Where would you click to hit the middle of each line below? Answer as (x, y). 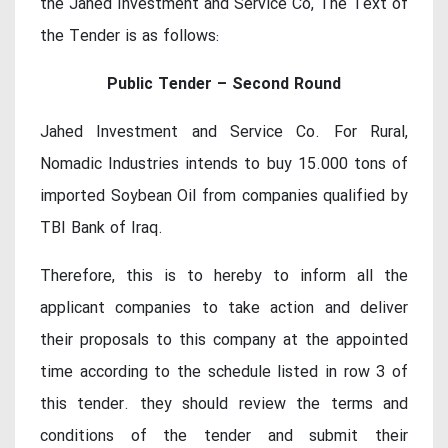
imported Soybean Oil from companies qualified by (224, 197)
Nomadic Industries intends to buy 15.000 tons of (224, 165)
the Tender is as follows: (129, 37)
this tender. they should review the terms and (224, 405)
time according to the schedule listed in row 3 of (224, 373)
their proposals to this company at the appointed (224, 341)
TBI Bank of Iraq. (101, 229)
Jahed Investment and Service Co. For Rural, (224, 133)
